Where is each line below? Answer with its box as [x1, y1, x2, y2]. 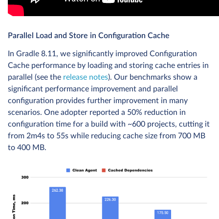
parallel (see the [8, 73, 63, 81]
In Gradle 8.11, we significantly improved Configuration [8, 49, 197, 58]
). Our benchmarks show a [108, 73, 197, 81]
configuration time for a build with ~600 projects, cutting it [8, 120, 210, 128]
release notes [63, 73, 108, 81]
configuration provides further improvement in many [8, 96, 188, 105]
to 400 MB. [8, 143, 46, 152]
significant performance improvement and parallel [8, 85, 178, 93]
